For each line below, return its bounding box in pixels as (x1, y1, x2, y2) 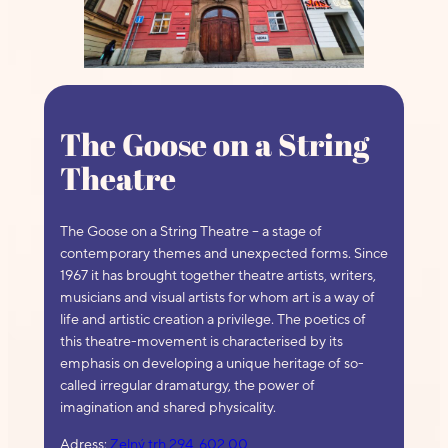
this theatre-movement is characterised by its (59, 332, 343, 350)
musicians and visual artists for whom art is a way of (59, 288, 375, 306)
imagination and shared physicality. (59, 398, 276, 416)
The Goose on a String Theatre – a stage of (59, 222, 322, 240)
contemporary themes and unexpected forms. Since (59, 244, 388, 262)
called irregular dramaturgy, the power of (59, 376, 315, 394)
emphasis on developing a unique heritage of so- (59, 354, 364, 372)
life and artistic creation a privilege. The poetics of (59, 310, 366, 328)
